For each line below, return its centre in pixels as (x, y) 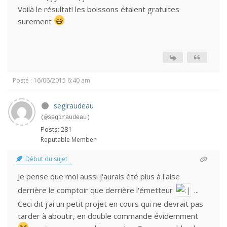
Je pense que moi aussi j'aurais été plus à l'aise (99, 176)
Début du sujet (46, 159)
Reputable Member (68, 140)
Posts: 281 (56, 129)
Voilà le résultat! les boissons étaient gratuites (99, 9)
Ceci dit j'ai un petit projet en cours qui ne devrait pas (110, 204)
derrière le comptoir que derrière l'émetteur (96, 190)
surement (36, 21)
